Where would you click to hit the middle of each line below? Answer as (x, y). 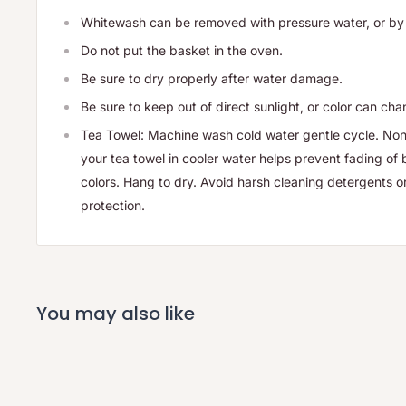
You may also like (116, 313)
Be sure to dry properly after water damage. (212, 78)
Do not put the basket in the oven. (182, 50)
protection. (113, 205)
